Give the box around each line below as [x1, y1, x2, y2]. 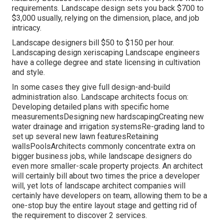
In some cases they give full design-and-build [12, 82, 170, 92]
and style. [12, 68, 45, 77]
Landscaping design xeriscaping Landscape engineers [12, 48, 200, 58]
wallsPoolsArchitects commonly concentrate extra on [12, 142, 195, 151]
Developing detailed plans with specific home [12, 102, 169, 112]
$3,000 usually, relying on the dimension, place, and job [12, 13, 199, 23]
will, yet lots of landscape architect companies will [12, 181, 185, 191]
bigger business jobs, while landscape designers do [12, 151, 192, 161]
